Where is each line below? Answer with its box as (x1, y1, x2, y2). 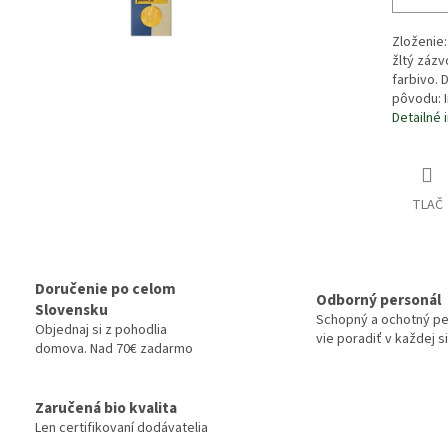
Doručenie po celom (35, 278, 176, 300)
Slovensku (35, 299, 108, 321)
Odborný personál (316, 288, 441, 311)
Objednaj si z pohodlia (35, 320, 167, 340)
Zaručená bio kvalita (35, 397, 177, 420)
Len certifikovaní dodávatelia (35, 418, 208, 439)
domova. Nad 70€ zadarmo (35, 339, 193, 359)
